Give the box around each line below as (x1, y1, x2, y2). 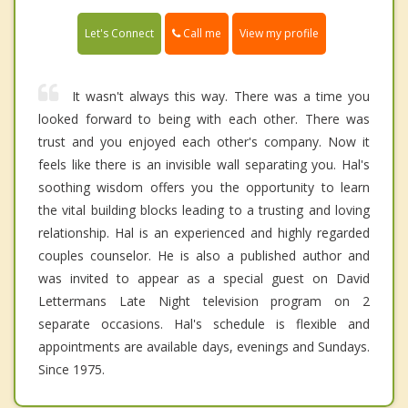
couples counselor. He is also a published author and (38, 246, 370, 264)
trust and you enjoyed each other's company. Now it (38, 132, 370, 150)
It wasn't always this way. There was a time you (72, 87, 370, 105)
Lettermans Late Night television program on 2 (38, 291, 370, 310)
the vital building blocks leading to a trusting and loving (38, 200, 370, 219)
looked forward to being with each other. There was (38, 109, 370, 127)
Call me (180, 25, 221, 41)
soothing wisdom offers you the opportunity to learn (38, 178, 370, 196)
